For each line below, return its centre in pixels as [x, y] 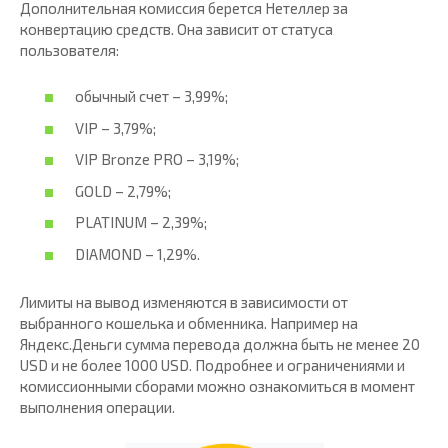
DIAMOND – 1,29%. [137, 253]
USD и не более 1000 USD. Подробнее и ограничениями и [212, 364]
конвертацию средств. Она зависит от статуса [176, 28]
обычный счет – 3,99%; [151, 96]
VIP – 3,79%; [115, 127]
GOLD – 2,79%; [123, 190]
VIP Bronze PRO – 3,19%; [157, 159]
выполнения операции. [97, 406]
